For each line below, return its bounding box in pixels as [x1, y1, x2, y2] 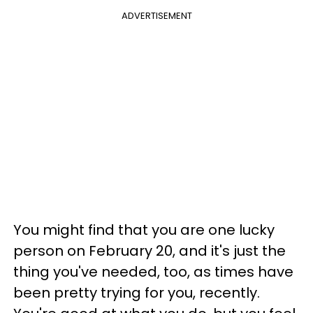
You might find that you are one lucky [13, 220, 275, 240]
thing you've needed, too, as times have [13, 262, 293, 282]
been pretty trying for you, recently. [13, 283, 260, 303]
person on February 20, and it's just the [13, 241, 286, 261]
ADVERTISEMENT [121, 9, 192, 23]
